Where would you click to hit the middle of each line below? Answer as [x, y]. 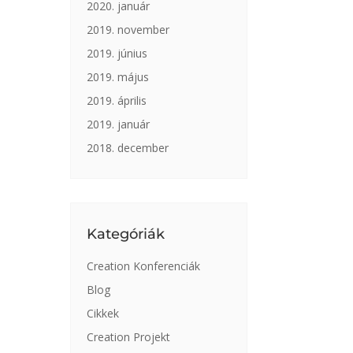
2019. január [119, 124]
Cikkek [103, 313]
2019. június [117, 53]
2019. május [118, 76]
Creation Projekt [129, 336]
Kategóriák [126, 234]
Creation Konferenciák [144, 266]
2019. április [117, 100]
